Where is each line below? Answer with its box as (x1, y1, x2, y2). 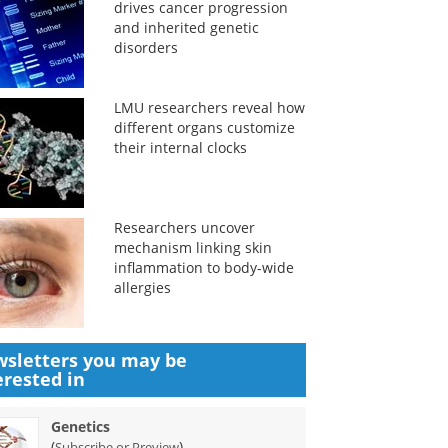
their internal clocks (113, 138, 247, 157)
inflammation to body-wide (113, 258, 294, 277)
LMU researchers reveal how (113, 98, 305, 117)
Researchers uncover (113, 218, 255, 237)
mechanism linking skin (113, 238, 272, 257)
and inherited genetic (113, 18, 259, 37)
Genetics (51, 417, 111, 436)
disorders (113, 38, 178, 57)
